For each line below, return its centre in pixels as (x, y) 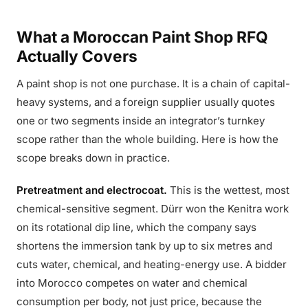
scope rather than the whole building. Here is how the (147, 139)
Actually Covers (77, 56)
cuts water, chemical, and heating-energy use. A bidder (152, 264)
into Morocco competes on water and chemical (132, 283)
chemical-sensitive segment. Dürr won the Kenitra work (153, 209)
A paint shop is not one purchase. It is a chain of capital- (153, 84)
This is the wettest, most (228, 190)
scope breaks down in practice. (93, 158)
